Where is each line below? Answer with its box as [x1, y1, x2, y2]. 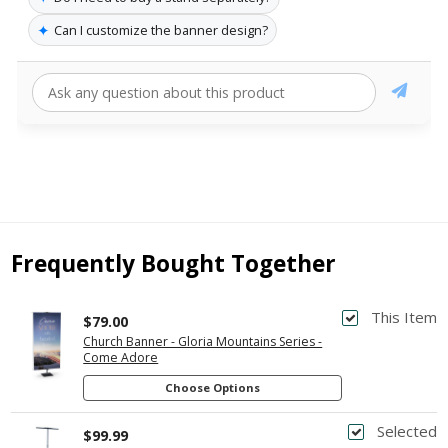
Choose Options [165, 379, 261, 395]
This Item [370, 306, 437, 327]
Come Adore [83, 348, 159, 366]
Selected [376, 421, 437, 442]
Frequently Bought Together [11, 248, 337, 280]
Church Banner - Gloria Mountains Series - [83, 332, 323, 350]
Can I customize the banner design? [54, 20, 268, 39]
